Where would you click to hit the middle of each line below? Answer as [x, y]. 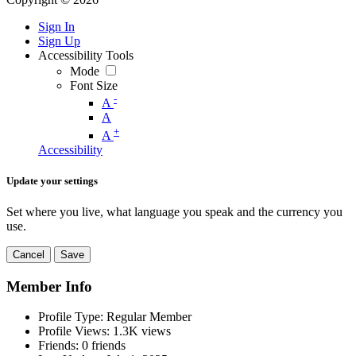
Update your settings [52, 180]
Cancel [29, 255]
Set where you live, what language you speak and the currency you [174, 212]
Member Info [49, 286]
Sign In [56, 27]
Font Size [94, 85]
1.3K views [140, 331]
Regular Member [147, 317]
